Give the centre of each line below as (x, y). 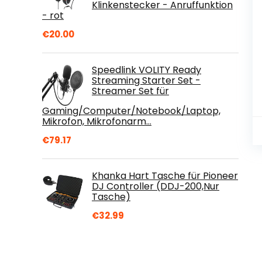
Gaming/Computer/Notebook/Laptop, (131, 111)
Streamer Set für (130, 91)
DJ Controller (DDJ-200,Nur (156, 186)
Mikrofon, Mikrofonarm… (97, 121)
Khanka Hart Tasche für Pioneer (165, 175)
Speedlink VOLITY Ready (146, 70)
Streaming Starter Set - (146, 80)
